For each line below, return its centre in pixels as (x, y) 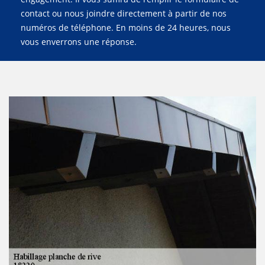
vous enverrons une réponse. (79, 42)
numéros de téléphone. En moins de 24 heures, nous (126, 28)
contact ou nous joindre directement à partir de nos (124, 13)
